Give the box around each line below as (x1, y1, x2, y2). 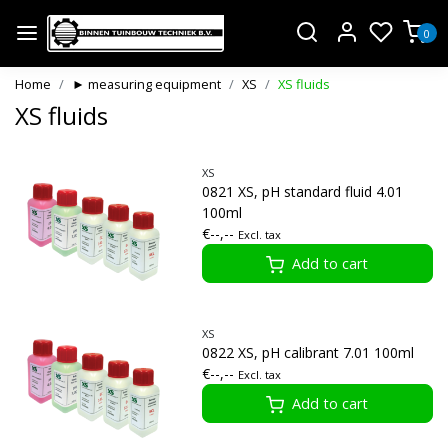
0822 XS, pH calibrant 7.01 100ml (201, 343, 414, 363)
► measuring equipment (72, 74, 221, 93)
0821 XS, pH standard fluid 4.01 (201, 181, 403, 201)
